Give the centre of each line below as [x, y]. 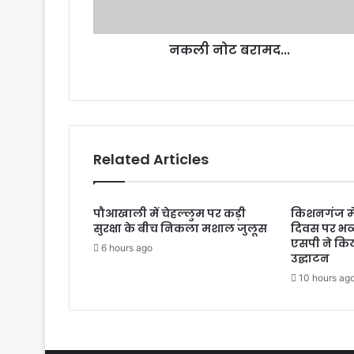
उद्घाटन [310, 259]
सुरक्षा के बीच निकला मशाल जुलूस [180, 229]
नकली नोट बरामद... [230, 51]
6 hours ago [127, 248]
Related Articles [151, 160]
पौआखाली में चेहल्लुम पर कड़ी [169, 214]
